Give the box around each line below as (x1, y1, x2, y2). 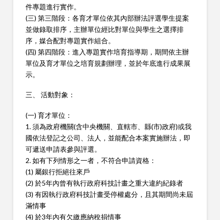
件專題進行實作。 (25, 2, 81, 11)
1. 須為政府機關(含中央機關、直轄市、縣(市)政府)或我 (25, 122, 192, 131)
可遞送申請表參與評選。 (25, 144, 101, 153)
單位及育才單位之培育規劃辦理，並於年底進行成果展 (25, 58, 191, 67)
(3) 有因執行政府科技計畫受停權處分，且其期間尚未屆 (25, 190, 193, 198)
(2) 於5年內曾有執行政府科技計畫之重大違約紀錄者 (25, 178, 183, 187)
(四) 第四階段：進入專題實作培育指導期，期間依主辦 (25, 47, 189, 56)
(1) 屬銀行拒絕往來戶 (25, 167, 90, 176)
